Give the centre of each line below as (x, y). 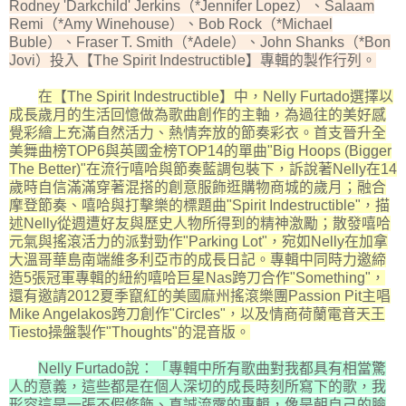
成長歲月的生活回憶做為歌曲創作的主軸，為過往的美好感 (198, 114)
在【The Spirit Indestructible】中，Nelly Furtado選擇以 (216, 96)
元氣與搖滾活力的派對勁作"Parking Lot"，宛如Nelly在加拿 (198, 241)
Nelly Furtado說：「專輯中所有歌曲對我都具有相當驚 (212, 368)
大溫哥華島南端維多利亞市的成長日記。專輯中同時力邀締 (198, 259)
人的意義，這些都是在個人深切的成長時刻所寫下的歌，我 (198, 386)
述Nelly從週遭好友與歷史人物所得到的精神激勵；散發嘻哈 (200, 223)
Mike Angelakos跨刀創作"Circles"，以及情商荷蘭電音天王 (197, 314)
